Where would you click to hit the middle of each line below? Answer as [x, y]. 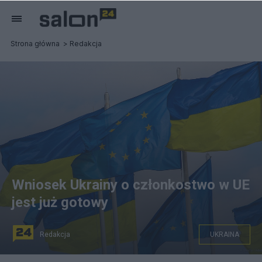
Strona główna [35, 44]
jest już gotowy [60, 202]
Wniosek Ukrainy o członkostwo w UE [131, 185]
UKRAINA [225, 235]
